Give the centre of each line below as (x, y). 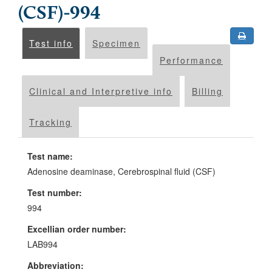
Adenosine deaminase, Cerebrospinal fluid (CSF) (121, 171)
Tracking (50, 122)
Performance (191, 60)
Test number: (55, 192)
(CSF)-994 (59, 14)
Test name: (50, 156)
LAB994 (42, 244)
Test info (51, 43)
